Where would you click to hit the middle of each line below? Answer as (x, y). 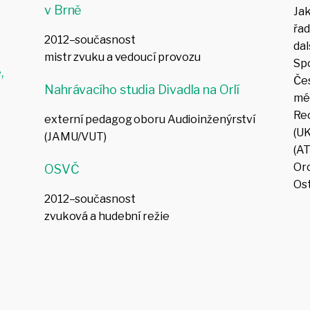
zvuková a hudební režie (107, 217)
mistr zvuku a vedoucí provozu (122, 57)
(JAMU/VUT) (75, 137)
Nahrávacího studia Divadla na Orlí (142, 90)
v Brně (63, 10)
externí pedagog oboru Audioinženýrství (150, 120)
